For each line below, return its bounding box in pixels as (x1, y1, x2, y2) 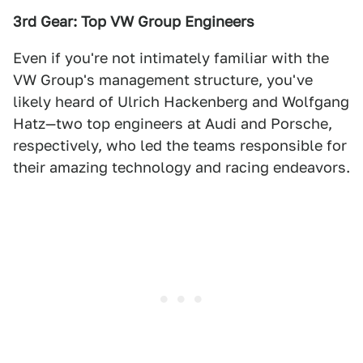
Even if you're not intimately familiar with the (13, 49, 329, 66)
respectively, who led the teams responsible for (13, 137, 347, 154)
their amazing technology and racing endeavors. (13, 159, 350, 176)
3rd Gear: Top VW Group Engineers (13, 13, 254, 30)
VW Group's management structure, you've (13, 71, 313, 88)
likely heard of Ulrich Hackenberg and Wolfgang (13, 93, 349, 110)
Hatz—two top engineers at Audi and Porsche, (13, 115, 332, 132)
